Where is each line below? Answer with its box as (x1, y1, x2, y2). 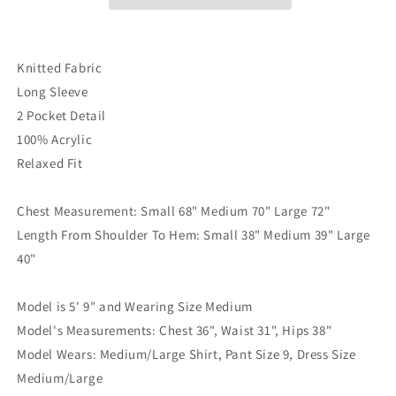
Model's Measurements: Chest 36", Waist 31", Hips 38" (17, 322, 332, 339)
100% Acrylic (17, 131, 93, 148)
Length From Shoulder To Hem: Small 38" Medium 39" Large (17, 226, 371, 243)
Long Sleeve (17, 83, 88, 100)
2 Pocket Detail (17, 107, 106, 124)
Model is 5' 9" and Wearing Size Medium (17, 298, 253, 315)
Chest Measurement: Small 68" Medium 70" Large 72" (17, 202, 331, 219)
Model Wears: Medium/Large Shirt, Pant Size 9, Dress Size (17, 346, 356, 362)
